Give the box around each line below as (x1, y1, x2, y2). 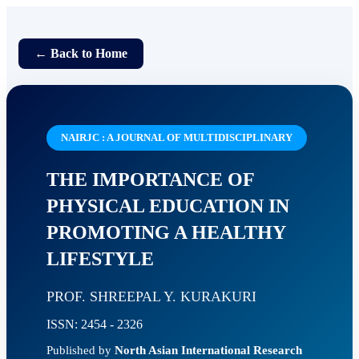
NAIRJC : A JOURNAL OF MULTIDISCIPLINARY (61, 131, 292, 143)
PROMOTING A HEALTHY (46, 222, 285, 243)
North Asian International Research (115, 344, 302, 357)
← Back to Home (34, 46, 127, 60)
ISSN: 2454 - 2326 (46, 317, 143, 331)
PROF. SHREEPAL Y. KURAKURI (46, 288, 256, 305)
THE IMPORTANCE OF (46, 169, 254, 190)
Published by (46, 344, 115, 357)
